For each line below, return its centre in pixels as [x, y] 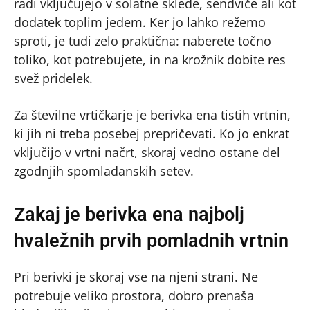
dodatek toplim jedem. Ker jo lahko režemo [140, 22]
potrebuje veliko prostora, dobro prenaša [134, 295]
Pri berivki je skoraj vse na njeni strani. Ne [136, 276]
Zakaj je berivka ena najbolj [129, 214]
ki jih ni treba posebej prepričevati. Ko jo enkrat [152, 133]
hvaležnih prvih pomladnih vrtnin [151, 240]
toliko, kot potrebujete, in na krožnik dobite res [150, 59]
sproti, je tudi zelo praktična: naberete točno [143, 40]
